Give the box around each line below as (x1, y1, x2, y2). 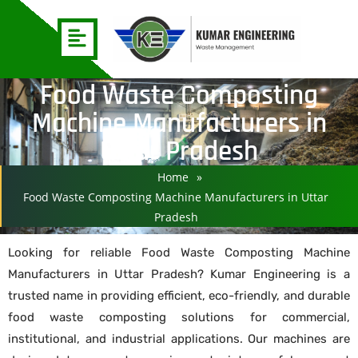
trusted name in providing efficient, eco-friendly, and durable (8, 288, 350, 303)
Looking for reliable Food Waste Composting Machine (8, 245, 350, 260)
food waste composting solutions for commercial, (8, 309, 350, 324)
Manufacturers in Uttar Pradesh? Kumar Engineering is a (8, 266, 350, 281)
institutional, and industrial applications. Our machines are (8, 331, 350, 346)
